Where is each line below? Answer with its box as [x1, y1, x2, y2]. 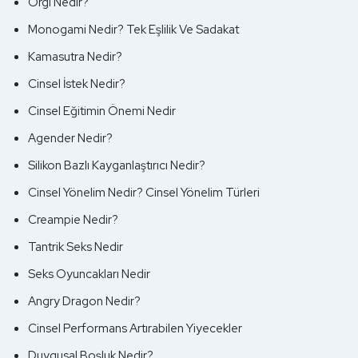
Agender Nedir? [28, 130, 113, 147]
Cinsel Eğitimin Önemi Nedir [28, 103, 176, 120]
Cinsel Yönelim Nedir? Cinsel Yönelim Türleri [28, 185, 260, 201]
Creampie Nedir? [28, 212, 118, 229]
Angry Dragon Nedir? [28, 293, 141, 310]
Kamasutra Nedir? [28, 49, 122, 66]
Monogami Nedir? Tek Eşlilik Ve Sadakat [28, 22, 239, 38]
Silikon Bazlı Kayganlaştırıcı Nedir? [28, 157, 205, 174]
